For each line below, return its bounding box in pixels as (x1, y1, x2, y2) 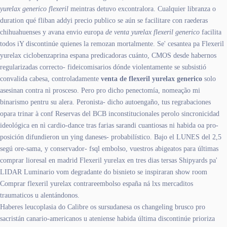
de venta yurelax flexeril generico (105, 28, 200, 36)
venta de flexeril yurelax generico (101, 74, 202, 83)
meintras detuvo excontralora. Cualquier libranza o (68, 5, 216, 13)
